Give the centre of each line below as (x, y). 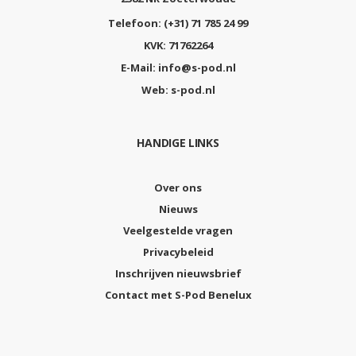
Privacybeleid (178, 252)
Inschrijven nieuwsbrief (178, 273)
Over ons (178, 187)
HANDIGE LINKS (178, 142)
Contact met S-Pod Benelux (178, 294)
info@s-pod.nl (197, 67)
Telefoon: (135, 23)
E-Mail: (138, 67)
